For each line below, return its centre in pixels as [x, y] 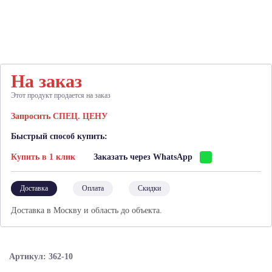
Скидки [149, 188]
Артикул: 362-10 [41, 257]
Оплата [93, 188]
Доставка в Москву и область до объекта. [87, 210]
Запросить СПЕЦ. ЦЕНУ [59, 116]
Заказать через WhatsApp [143, 157]
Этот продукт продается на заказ [61, 95]
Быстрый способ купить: [59, 136]
